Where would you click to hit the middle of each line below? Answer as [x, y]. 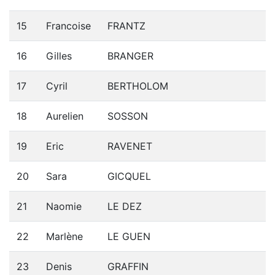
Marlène [64, 236]
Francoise [68, 26]
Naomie [64, 206]
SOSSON [128, 116]
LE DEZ [125, 206]
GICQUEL [129, 176]
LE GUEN [129, 236]
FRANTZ [126, 26]
